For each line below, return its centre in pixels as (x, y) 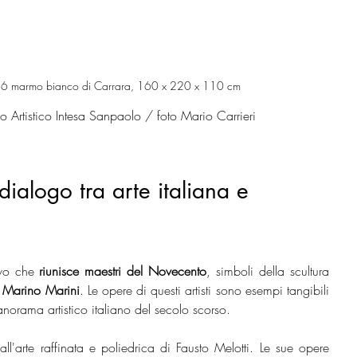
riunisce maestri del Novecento (123, 271)
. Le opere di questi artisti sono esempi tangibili (204, 290)
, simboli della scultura (268, 271)
